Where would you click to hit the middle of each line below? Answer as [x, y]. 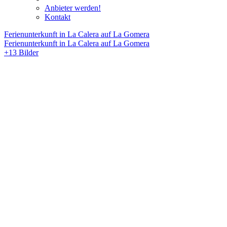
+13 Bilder [21, 52]
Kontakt [58, 17]
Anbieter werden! [73, 8]
